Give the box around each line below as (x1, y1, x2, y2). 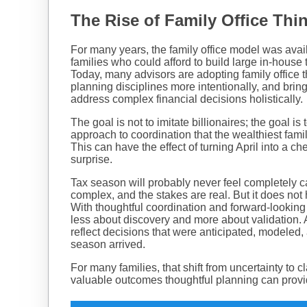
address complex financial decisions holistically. (71, 93, 303, 105)
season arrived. (71, 238, 145, 250)
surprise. (71, 153, 115, 165)
